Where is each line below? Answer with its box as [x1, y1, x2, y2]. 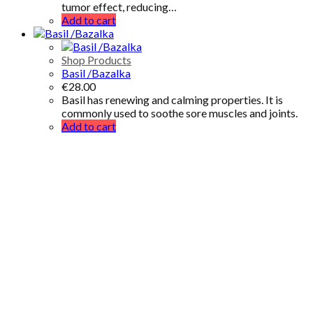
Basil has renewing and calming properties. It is [61, 92, 283, 106]
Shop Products [61, 52, 131, 66]
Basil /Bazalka [61, 66, 131, 80]
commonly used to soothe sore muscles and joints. [61, 105, 298, 119]
